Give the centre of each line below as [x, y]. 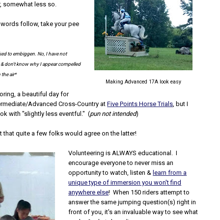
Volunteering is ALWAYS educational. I [123, 153]
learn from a [170, 173]
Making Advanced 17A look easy [144, 82]
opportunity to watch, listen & [111, 173]
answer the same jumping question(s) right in [132, 202]
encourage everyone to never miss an [121, 163]
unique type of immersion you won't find [125, 182]
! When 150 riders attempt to [149, 192]
